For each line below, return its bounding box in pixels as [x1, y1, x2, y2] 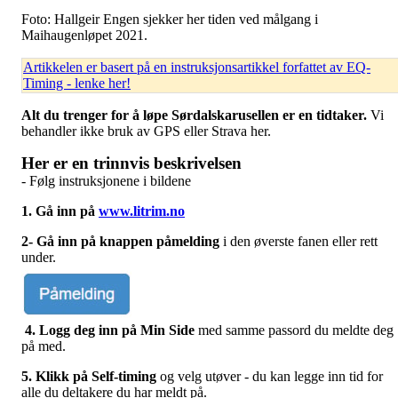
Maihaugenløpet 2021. [21, 27, 147, 43]
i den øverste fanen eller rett [219, 233, 378, 249]
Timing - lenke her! [23, 75, 131, 91]
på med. [21, 338, 66, 354]
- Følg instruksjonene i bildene [21, 172, 191, 188]
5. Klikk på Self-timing [21, 368, 156, 384]
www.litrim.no [99, 203, 185, 219]
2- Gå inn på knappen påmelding [21, 233, 219, 249]
